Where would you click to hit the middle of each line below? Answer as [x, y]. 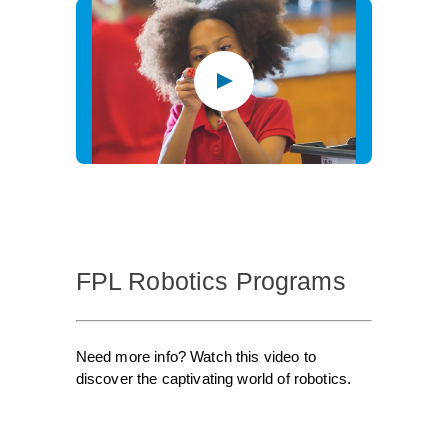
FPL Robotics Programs [210, 281]
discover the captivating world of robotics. [213, 379]
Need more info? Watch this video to [195, 357]
